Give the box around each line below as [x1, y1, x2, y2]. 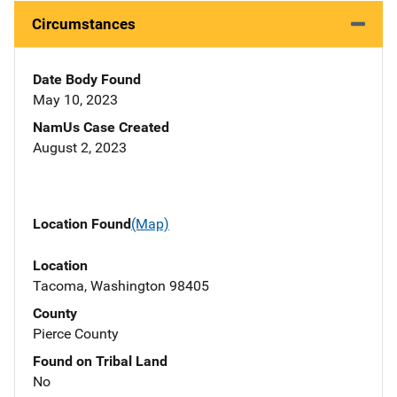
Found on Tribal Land [33, 352, 167, 370]
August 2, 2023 [33, 139, 127, 157]
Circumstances [32, 15, 136, 34]
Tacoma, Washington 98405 [33, 276, 209, 294]
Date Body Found [33, 71, 141, 89]
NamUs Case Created [33, 119, 169, 136]
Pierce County [33, 324, 119, 342]
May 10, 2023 [33, 91, 118, 109]
